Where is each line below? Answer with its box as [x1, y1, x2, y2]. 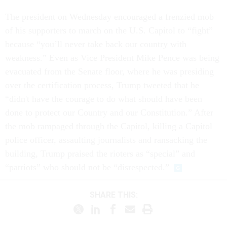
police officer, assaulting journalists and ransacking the [5, 134, 207, 145]
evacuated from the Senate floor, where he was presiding [5, 66, 214, 77]
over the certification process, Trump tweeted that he [5, 80, 199, 90]
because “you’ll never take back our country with [5, 39, 186, 49]
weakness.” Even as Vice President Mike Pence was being [5, 52, 219, 63]
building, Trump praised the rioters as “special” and [5, 148, 195, 159]
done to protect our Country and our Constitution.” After [5, 107, 213, 118]
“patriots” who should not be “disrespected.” [5, 162, 169, 172]
